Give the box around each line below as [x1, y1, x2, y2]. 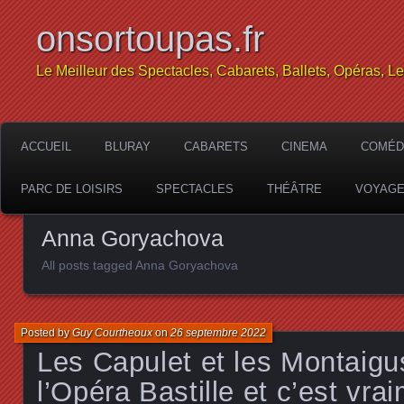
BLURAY [105, 140, 151, 153]
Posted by [21, 326, 72, 339]
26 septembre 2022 [170, 326, 266, 339]
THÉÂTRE [267, 182, 322, 196]
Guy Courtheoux [72, 326, 152, 339]
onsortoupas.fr [36, 19, 264, 59]
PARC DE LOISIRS [21, 182, 123, 196]
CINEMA [281, 140, 327, 153]
